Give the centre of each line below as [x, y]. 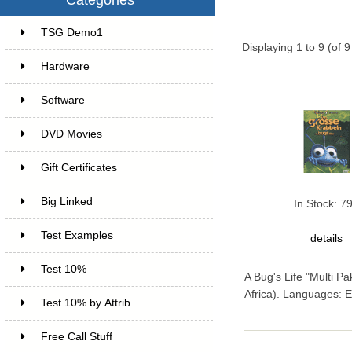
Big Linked [66, 201]
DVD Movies [71, 134]
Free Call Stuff [76, 336]
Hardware [65, 66]
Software [62, 100]
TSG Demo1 [71, 32]
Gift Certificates [79, 167]
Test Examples [77, 235]
